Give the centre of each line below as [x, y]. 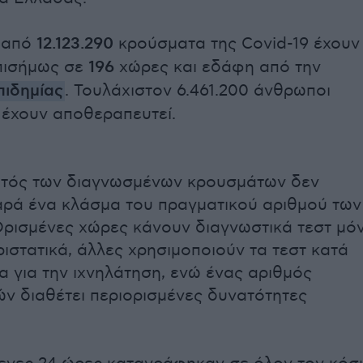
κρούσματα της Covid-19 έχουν [237, 44]
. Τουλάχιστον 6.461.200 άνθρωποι [198, 91]
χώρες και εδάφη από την [218, 67]
